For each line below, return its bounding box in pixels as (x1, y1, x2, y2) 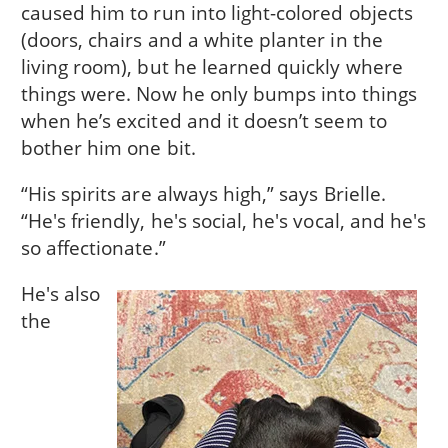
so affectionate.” (20, 233, 166, 261)
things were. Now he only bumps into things (20, 79, 417, 107)
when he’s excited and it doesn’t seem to (20, 106, 387, 134)
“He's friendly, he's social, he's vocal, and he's (20, 206, 427, 234)
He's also (20, 280, 101, 308)
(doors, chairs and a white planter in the (20, 25, 383, 53)
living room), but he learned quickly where (20, 52, 403, 80)
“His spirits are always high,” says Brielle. (20, 179, 386, 207)
